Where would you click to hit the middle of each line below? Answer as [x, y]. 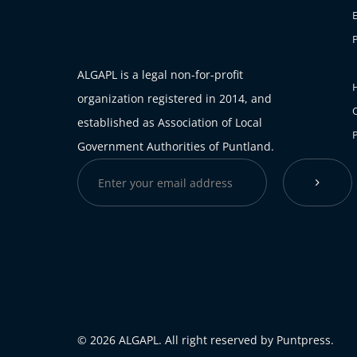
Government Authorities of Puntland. [176, 147]
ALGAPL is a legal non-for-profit [160, 75]
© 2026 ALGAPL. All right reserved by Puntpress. [206, 339]
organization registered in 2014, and [175, 99]
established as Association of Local [170, 123]
